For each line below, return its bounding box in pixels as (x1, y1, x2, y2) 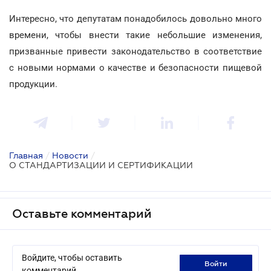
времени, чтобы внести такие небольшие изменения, (9, 29, 262, 41)
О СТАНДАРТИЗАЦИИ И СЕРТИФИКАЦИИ (9, 160, 193, 170)
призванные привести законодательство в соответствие (9, 45, 262, 57)
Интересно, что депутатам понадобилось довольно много (9, 13, 262, 24)
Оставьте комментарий (12, 206, 152, 220)
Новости (52, 150, 88, 160)
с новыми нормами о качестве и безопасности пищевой (9, 62, 262, 73)
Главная (9, 150, 43, 160)
